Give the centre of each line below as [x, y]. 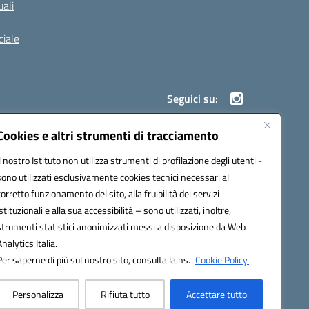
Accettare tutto [217, 294]
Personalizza [38, 294]
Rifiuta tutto [125, 294]
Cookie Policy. [222, 260]
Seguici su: [192, 99]
